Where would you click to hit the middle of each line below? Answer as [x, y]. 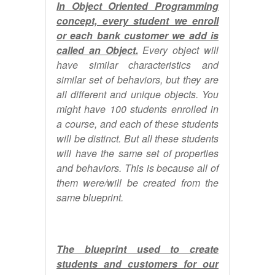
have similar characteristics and [137, 64]
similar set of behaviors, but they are [137, 79]
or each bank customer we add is [137, 35]
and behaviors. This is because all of [137, 168]
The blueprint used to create [137, 249]
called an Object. [97, 50]
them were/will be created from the [137, 182]
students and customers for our [137, 263]
